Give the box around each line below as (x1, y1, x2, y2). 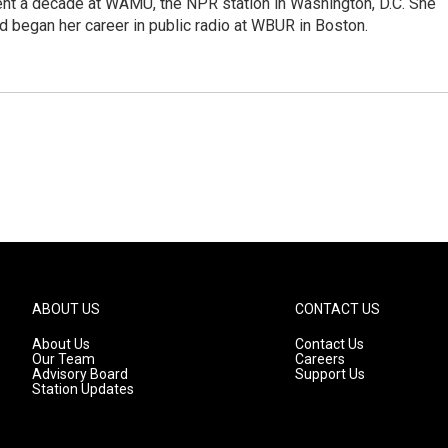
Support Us (295, 366, 366, 382)
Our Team (32, 351, 95, 367)
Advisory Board (32, 366, 128, 382)
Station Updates (32, 381, 134, 397)
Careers (295, 351, 346, 367)
